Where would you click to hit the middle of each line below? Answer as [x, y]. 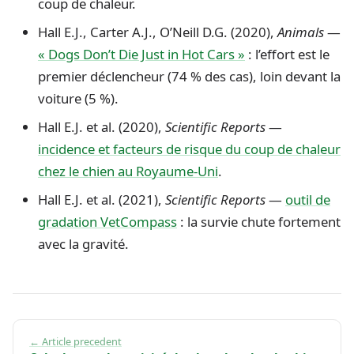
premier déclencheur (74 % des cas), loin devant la [189, 76]
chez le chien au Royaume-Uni [128, 171]
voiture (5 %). [78, 98]
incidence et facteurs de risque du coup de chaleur [189, 149]
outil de [308, 199]
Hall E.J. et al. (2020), [102, 126]
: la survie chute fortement [259, 221]
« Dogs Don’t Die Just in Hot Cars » [141, 54]
